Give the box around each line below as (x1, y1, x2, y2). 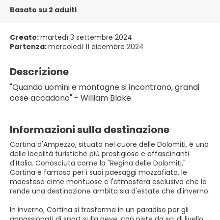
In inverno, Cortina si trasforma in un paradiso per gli (10, 205, 189, 215)
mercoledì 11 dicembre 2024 (48, 42, 144, 52)
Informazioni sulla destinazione (10, 123, 169, 137)
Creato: (10, 32, 40, 42)
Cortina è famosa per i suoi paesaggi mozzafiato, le (10, 167, 187, 177)
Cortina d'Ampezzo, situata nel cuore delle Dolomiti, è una (10, 139, 209, 149)
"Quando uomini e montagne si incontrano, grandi (10, 82, 199, 93)
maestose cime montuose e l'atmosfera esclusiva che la (10, 177, 207, 187)
